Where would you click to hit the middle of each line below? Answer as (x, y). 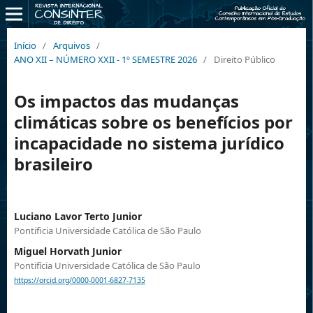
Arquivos (71, 45)
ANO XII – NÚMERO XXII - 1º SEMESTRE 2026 (105, 59)
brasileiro (53, 163)
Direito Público (244, 59)
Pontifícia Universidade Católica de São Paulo (107, 265)
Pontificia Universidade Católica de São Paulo (107, 230)
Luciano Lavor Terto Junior (78, 216)
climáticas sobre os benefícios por (153, 122)
